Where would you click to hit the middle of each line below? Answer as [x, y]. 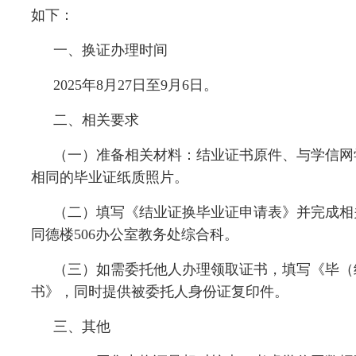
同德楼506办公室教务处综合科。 [135, 234]
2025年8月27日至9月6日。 [135, 85]
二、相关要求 [96, 120]
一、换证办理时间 [110, 50]
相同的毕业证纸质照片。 [110, 177]
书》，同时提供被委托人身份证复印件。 [160, 292]
